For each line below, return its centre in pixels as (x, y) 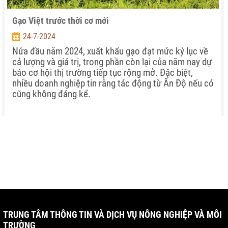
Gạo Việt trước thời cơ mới (61, 21)
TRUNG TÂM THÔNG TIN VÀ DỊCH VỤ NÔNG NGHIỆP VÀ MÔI (112, 215)
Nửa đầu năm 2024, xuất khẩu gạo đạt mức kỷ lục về (110, 51)
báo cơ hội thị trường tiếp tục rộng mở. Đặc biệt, (103, 73)
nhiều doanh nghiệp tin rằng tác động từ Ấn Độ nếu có (113, 83)
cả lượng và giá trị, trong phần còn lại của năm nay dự (112, 62)
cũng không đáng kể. (51, 94)
